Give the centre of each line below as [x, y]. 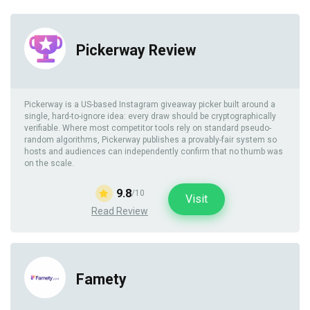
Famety [101, 279]
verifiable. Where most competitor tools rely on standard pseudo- [148, 128]
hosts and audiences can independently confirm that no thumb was [154, 152]
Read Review [120, 211]
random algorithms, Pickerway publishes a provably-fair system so [151, 140]
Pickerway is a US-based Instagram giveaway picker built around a [150, 105]
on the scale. [49, 164]
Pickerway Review [136, 50]
